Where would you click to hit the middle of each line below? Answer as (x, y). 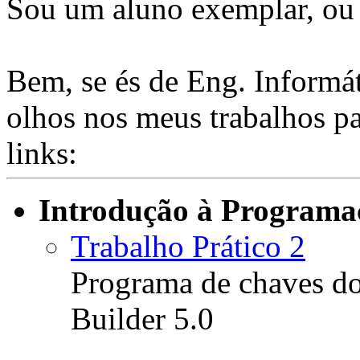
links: (42, 153)
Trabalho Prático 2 (188, 247)
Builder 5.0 (142, 319)
